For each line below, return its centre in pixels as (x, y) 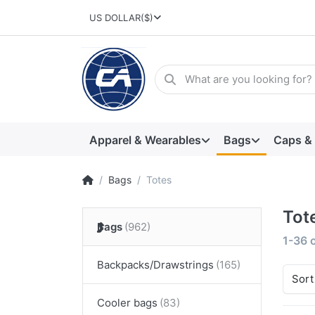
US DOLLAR (115, 18)
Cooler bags (127, 303)
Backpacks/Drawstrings (155, 265)
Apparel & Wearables (145, 140)
